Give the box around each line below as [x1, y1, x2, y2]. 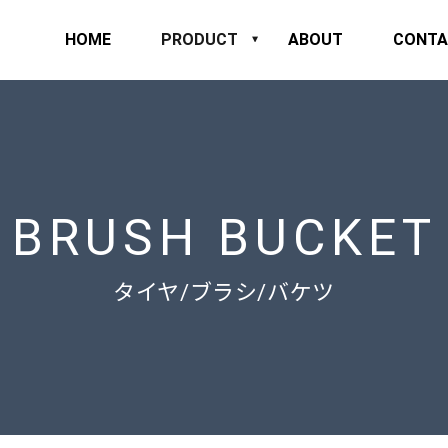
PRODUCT [161, 30, 238, 49]
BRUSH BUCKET [11, 209, 437, 267]
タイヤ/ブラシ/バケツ [113, 280, 335, 305]
